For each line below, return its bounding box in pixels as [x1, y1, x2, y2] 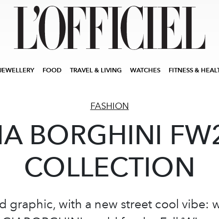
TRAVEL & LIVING [70, 66, 122, 74]
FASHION [90, 101, 129, 111]
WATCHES [130, 66, 160, 74]
